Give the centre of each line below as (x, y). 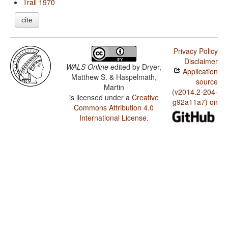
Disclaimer (201, 61)
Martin (114, 87)
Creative (145, 97)
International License (113, 118)
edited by (125, 67)
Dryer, (152, 67)
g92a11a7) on (195, 102)
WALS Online (88, 67)
